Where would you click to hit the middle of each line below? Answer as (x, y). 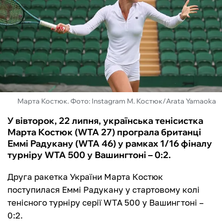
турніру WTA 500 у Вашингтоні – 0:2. (89, 155)
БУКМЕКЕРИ (38, 72)
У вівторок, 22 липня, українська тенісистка (105, 121)
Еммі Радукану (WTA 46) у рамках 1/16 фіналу (110, 144)
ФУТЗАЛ (29, 19)
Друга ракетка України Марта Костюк (85, 177)
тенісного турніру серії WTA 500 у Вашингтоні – (106, 203)
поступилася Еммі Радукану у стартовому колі (104, 190)
